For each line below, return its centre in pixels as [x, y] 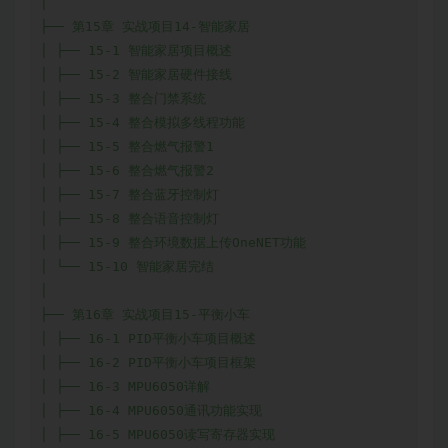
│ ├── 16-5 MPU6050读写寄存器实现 [157, 435]
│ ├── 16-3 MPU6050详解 [125, 387]
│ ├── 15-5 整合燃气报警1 [127, 147]
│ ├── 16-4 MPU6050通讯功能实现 [151, 411]
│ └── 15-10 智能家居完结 [127, 267]
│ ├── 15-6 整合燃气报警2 [127, 171]
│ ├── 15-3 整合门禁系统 [123, 99]
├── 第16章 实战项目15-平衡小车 [145, 315]
